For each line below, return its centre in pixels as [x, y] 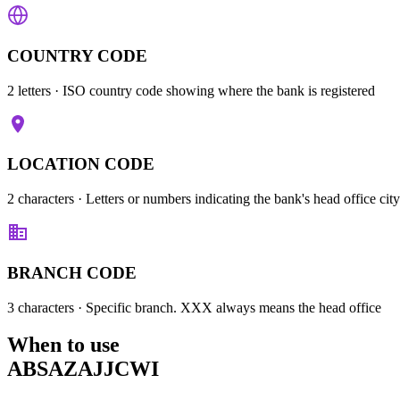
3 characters [41, 307]
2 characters [41, 199]
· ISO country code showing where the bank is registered [213, 90]
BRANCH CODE [72, 272]
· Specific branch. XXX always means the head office [228, 307]
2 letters [29, 90]
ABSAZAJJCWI [83, 369]
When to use [63, 345]
